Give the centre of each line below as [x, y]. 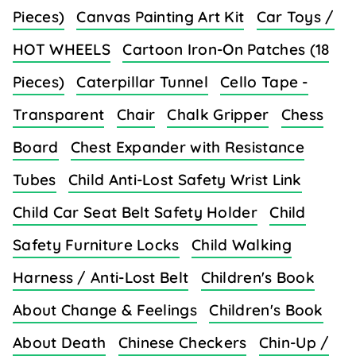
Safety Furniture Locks [96, 245]
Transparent [59, 115]
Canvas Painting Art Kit [161, 17]
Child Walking [241, 245]
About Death [60, 343]
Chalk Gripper [218, 115]
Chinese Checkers [182, 343]
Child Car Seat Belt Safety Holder [135, 213]
